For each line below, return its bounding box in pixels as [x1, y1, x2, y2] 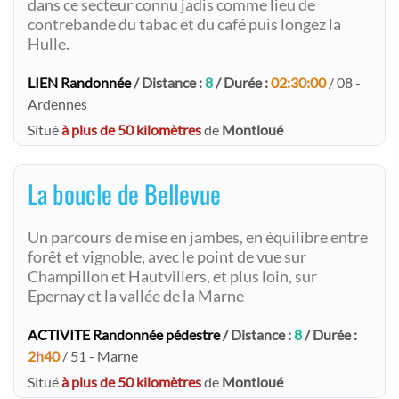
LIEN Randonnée [28, 74, 131, 91]
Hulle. [28, 35, 69, 53]
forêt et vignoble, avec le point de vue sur [28, 248, 306, 266]
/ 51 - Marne [60, 347, 138, 364]
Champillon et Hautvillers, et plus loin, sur [28, 267, 317, 286]
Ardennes [28, 95, 87, 112]
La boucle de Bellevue [28, 175, 221, 212]
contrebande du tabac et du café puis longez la [28, 15, 341, 34]
